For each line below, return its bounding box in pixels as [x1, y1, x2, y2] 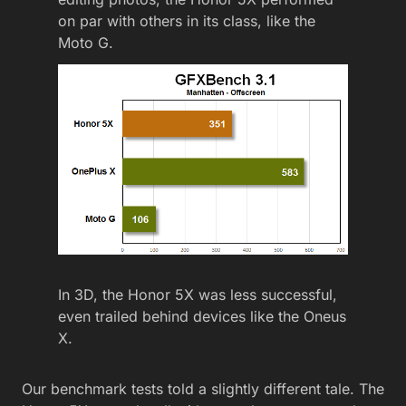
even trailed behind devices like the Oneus [58, 307, 346, 326]
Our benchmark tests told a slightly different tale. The [22, 380, 384, 399]
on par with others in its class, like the [58, 11, 315, 30]
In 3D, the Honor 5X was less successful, [58, 285, 337, 304]
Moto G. [58, 33, 113, 52]
